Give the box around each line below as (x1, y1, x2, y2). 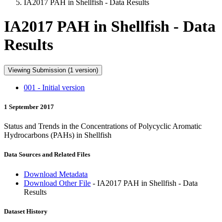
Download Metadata (24, 169, 88, 178)
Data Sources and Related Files (4, 151, 90, 159)
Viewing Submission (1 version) (75, 66, 98, 74)
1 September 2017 (4, 103, 54, 111)
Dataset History (4, 207, 48, 215)
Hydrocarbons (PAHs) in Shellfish (4, 131, 111, 140)
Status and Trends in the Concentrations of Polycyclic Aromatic (4, 122, 202, 131)
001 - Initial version (24, 83, 85, 92)
